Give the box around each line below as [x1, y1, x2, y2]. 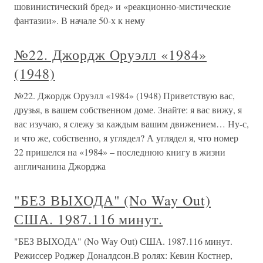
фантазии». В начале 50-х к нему [14, 14, 145, 26]
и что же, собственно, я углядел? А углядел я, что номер [14, 131, 238, 144]
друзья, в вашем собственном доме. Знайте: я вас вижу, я [14, 103, 242, 116]
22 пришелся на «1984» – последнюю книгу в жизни [14, 146, 225, 158]
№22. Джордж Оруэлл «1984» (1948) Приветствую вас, [14, 89, 235, 102]
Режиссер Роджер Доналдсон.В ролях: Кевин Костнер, [14, 249, 232, 261]
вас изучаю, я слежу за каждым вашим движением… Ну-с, [14, 117, 249, 130]
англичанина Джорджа [14, 160, 106, 172]
